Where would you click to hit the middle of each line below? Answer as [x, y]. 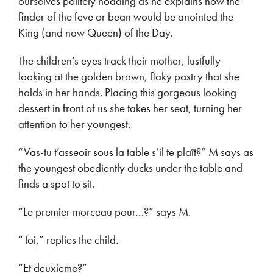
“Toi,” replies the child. [68, 240]
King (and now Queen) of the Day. [95, 33]
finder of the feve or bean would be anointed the [126, 17]
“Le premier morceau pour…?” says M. [105, 212]
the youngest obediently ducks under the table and [130, 168]
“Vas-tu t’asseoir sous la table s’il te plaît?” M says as [136, 152]
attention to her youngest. [74, 124]
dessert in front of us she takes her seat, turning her [130, 108]
